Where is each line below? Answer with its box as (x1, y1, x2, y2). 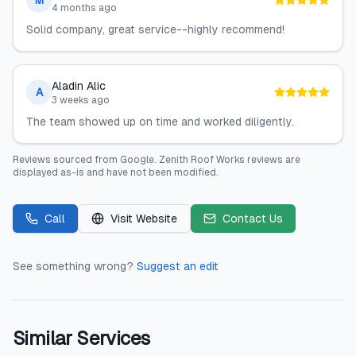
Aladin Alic (52, 79, 106, 92)
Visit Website (110, 212, 177, 225)
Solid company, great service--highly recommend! (26, 23, 284, 36)
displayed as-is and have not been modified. (13, 167, 219, 178)
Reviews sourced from (13, 154, 120, 165)
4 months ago (52, 2, 117, 14)
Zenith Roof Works (159, 154, 245, 165)
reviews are (245, 154, 300, 165)
